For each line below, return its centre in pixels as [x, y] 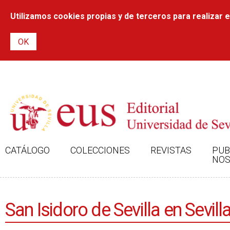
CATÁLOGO [27, 150]
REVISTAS [171, 150]
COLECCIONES [100, 150]
